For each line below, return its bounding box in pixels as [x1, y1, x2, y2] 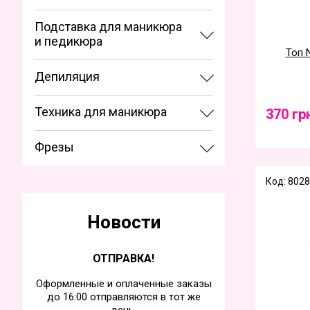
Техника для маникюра [35, 104, 167, 119]
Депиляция [35, 69, 100, 84]
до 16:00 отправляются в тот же [46, 291, 201, 303]
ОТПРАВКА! [93, 252, 154, 265]
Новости [86, 212, 161, 232]
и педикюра [35, 34, 102, 48]
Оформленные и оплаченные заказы [35, 277, 212, 290]
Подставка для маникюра [35, 19, 182, 34]
